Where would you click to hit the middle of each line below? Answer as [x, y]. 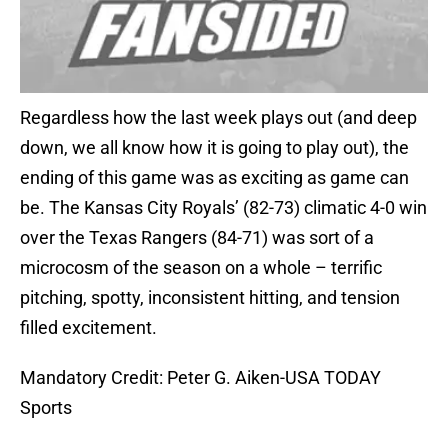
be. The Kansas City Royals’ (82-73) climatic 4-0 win [223, 208]
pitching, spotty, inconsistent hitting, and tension [210, 298]
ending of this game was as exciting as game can [214, 178]
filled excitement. [88, 328]
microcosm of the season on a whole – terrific [201, 268]
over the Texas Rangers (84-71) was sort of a [197, 238]
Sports [46, 408]
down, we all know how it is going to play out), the [214, 148]
